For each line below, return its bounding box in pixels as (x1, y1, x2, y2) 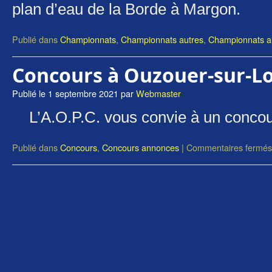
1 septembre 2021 (48, 87, 118, 100)
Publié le (12, 87, 46, 100)
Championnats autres (121, 33, 203, 46)
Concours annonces (102, 141, 179, 154)
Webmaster (136, 87, 181, 100)
